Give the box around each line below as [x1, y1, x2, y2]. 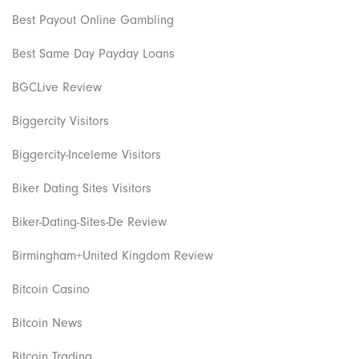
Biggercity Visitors [12, 113, 109, 128]
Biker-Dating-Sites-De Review [12, 214, 167, 229]
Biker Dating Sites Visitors [12, 180, 151, 196]
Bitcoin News [12, 315, 83, 330]
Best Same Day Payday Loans [12, 46, 175, 61]
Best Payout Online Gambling [12, 12, 174, 27]
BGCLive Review [12, 79, 102, 95]
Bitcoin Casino [12, 281, 90, 296]
